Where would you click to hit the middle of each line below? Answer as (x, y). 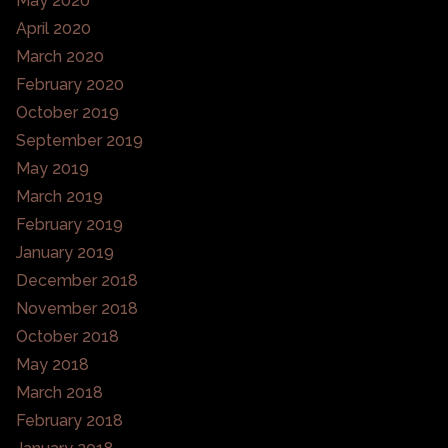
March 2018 (59, 392)
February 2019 (69, 224)
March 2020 (60, 56)
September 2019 (79, 140)
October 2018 (67, 336)
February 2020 (70, 84)
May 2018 (52, 364)
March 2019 (59, 196)
